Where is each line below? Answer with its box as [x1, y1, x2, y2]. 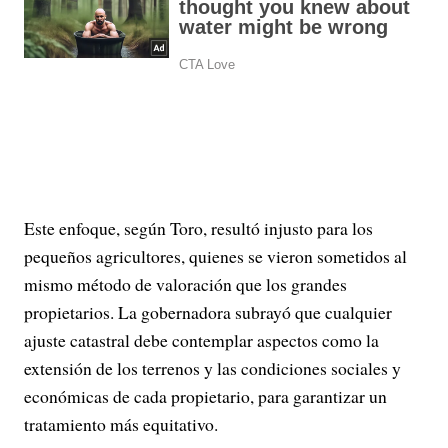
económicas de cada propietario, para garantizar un [24, 384, 387, 408]
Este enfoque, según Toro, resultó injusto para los [24, 216, 373, 240]
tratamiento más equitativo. [24, 412, 218, 436]
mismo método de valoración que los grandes [24, 272, 347, 296]
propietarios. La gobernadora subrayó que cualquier [24, 300, 392, 324]
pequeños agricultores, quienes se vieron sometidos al [24, 244, 407, 268]
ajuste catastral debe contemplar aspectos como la [24, 328, 379, 352]
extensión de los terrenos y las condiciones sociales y [24, 356, 401, 380]
